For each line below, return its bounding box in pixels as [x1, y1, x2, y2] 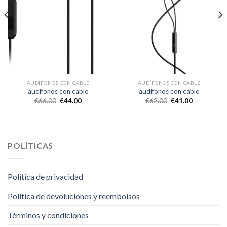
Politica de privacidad [8, 171, 83, 181]
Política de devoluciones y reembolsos [8, 191, 140, 201]
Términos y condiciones [8, 210, 89, 220]
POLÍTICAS [8, 141, 54, 151]
